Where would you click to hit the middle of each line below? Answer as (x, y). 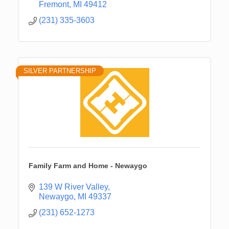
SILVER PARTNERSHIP (60, 71)
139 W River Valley (73, 187)
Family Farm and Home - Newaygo (88, 165)
